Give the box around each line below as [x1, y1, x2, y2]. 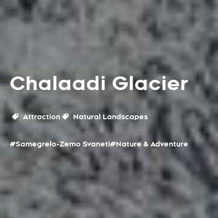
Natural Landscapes [71, 112, 148, 122]
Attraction [20, 112, 60, 122]
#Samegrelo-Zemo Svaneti [10, 139, 110, 149]
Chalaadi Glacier [10, 71, 188, 97]
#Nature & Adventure [110, 139, 188, 149]
